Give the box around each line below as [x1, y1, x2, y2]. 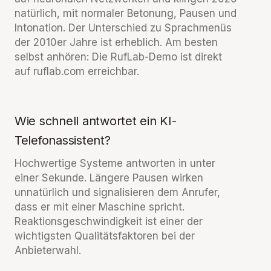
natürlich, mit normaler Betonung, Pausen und [15, 7, 237, 19]
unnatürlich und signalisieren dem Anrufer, [15, 186, 220, 198]
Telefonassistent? [15, 133, 111, 148]
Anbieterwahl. [15, 244, 81, 256]
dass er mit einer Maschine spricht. [15, 201, 184, 213]
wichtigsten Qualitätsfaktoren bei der [15, 230, 195, 242]
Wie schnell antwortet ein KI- [15, 114, 177, 128]
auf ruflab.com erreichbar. [15, 65, 139, 77]
